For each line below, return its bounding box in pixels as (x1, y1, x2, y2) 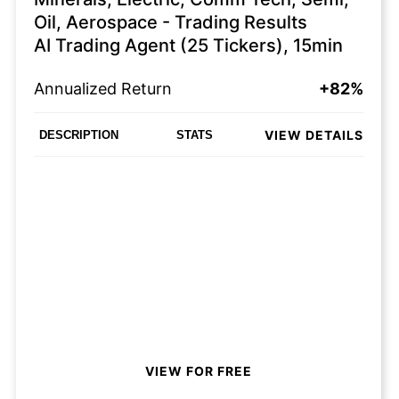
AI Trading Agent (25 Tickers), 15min (34, 35, 343, 56)
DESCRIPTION (39, 127, 118, 142)
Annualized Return (34, 79, 172, 98)
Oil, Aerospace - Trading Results (34, 12, 307, 33)
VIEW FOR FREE (145, 362, 252, 379)
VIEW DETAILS (265, 126, 363, 142)
